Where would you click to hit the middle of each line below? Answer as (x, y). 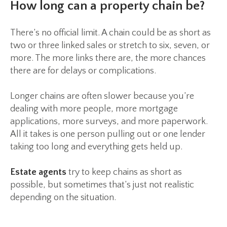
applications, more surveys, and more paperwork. (109, 122)
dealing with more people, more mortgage (94, 109)
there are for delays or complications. (83, 71)
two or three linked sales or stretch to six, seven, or (110, 46)
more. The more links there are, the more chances (108, 59)
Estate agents (38, 173)
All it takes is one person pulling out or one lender (108, 135)
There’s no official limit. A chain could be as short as (110, 33)
